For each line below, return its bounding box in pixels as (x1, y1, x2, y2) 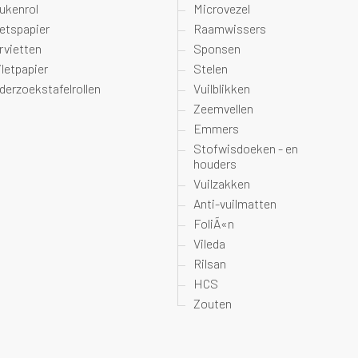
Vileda (193, 236, 226, 251)
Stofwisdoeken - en (193, 141, 299, 156)
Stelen (193, 61, 229, 76)
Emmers (193, 121, 240, 136)
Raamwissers (193, 21, 267, 36)
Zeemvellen (193, 101, 254, 116)
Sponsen (193, 41, 241, 56)
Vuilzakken (193, 176, 251, 191)
